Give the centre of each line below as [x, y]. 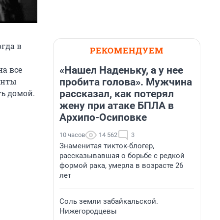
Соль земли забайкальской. [109, 201]
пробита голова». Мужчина [126, 82]
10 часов [72, 135]
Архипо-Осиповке [103, 117]
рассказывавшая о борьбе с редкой [122, 156]
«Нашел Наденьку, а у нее [121, 70]
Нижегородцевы [88, 211]
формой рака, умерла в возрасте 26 [121, 165]
